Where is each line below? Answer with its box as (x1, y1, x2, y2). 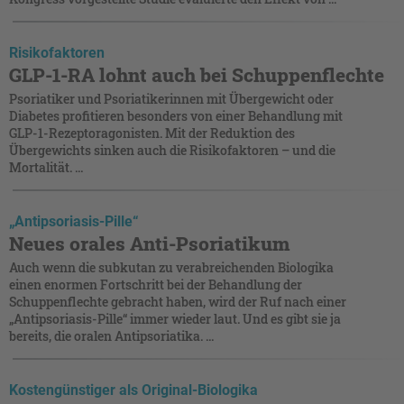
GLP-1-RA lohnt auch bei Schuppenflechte (9, 61, 384, 87)
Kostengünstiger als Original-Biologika (9, 381, 258, 399)
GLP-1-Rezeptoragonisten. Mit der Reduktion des (9, 124, 295, 142)
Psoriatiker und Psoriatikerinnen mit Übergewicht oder (9, 89, 334, 107)
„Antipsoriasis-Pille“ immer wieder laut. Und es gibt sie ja (9, 309, 341, 327)
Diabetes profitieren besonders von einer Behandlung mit (9, 106, 343, 124)
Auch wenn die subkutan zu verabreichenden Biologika (9, 258, 334, 276)
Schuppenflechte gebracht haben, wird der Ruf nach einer (9, 292, 346, 310)
